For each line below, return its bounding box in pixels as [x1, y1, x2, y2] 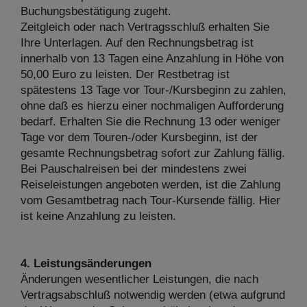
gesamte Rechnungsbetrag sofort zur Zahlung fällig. [21, 146, 285, 160]
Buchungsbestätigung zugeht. [21, 4, 171, 18]
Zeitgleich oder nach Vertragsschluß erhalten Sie [21, 20, 269, 34]
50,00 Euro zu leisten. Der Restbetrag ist [21, 67, 230, 81]
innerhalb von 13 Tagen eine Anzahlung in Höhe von [21, 51, 284, 65]
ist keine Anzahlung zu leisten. [21, 209, 176, 223]
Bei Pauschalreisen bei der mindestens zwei [21, 162, 247, 175]
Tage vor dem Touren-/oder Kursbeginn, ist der [21, 130, 258, 144]
